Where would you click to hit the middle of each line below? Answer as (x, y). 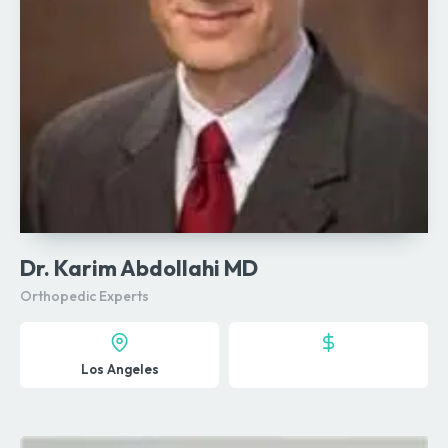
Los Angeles (119, 369)
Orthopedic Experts (84, 296)
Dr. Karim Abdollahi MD (139, 268)
